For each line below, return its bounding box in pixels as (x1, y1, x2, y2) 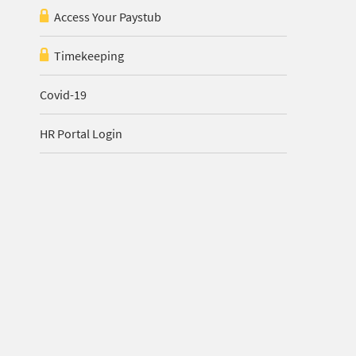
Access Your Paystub (54, 9, 161, 25)
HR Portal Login (40, 126, 122, 141)
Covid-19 (40, 87, 87, 103)
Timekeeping (54, 48, 124, 64)
